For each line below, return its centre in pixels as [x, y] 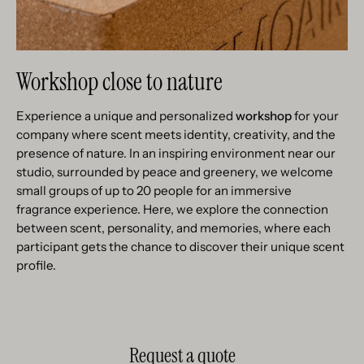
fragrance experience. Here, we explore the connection [172, 210]
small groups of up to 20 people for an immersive [154, 191]
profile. [36, 266]
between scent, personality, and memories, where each [173, 228]
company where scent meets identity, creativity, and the [176, 135]
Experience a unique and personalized [126, 116]
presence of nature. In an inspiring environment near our [176, 154]
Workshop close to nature [119, 82]
